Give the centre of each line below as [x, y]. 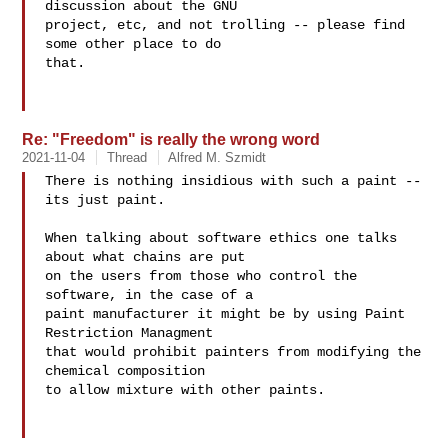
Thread [127, 157]
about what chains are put [145, 257]
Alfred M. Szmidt [217, 157]
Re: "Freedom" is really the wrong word [171, 139]
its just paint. [105, 200]
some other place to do [133, 44]
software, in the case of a [149, 295]
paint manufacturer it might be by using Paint [225, 314]
